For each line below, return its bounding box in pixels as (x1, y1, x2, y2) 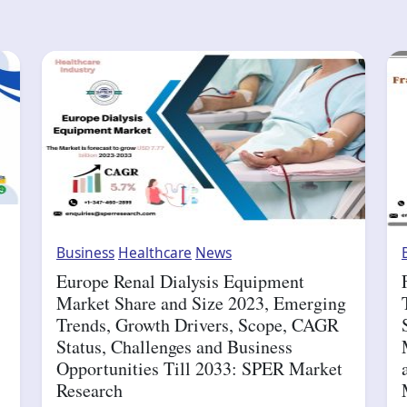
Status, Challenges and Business (56, 334, 293, 360)
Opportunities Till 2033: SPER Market (56, 356, 342, 382)
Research (56, 378, 123, 403)
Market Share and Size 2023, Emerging (56, 291, 346, 316)
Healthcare (118, 243, 192, 263)
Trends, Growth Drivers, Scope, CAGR (56, 313, 339, 338)
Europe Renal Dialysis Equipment (56, 269, 304, 294)
